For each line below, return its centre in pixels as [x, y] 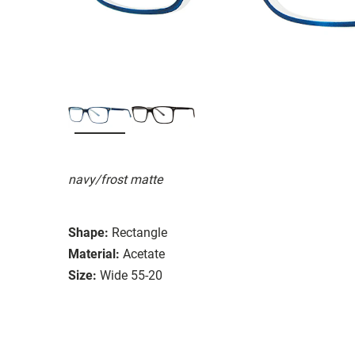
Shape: [88, 232]
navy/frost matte [115, 179]
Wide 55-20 [131, 275]
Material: [94, 254]
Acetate [144, 254]
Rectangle [139, 232]
